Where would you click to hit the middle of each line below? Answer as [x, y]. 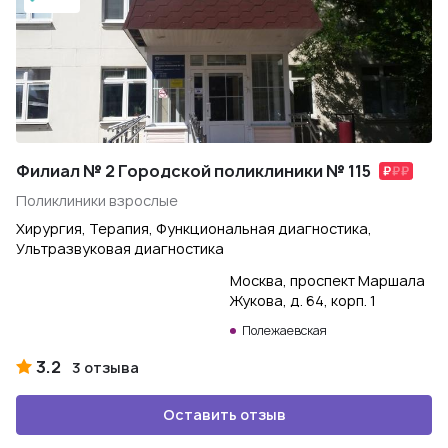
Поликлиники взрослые [97, 200]
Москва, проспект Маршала [327, 280]
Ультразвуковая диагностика [120, 248]
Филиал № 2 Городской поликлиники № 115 [193, 171]
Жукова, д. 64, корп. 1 [303, 300]
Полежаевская [284, 330]
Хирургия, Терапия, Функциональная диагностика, [194, 228]
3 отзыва [105, 367]
